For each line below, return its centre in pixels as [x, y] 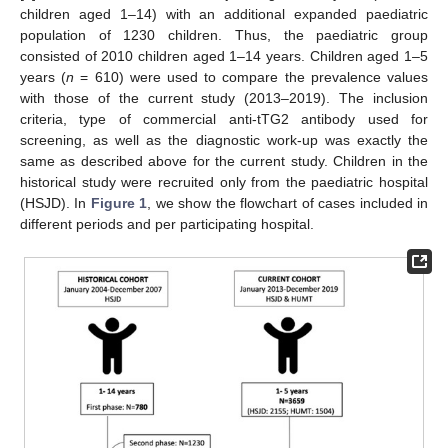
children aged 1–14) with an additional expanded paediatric [224, 13]
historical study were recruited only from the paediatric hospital [224, 181]
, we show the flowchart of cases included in [288, 202]
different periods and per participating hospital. [167, 223]
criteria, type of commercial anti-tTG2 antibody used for [224, 118]
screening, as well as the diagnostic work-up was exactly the [224, 139]
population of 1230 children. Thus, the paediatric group [224, 34]
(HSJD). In [55, 202]
